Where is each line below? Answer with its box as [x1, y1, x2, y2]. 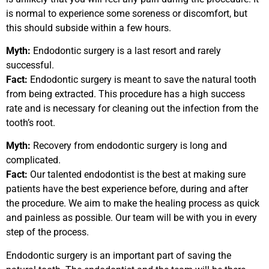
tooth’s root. [6, 116, 55, 128]
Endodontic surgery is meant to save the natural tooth [28, 73, 256, 85]
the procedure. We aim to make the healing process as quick [6, 198, 259, 210]
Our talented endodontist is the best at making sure [28, 169, 246, 181]
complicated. [6, 154, 61, 166]
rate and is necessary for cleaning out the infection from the [6, 102, 258, 114]
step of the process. [6, 226, 89, 238]
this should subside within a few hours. [6, 22, 171, 34]
